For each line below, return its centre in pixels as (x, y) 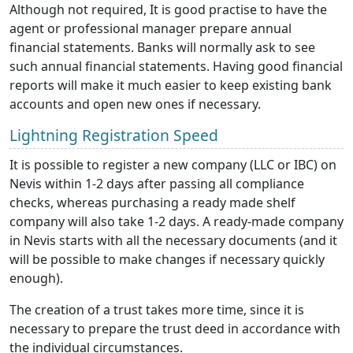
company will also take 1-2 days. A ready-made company (176, 222)
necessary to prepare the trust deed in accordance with (175, 329)
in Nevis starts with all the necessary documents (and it (173, 241)
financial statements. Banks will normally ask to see (162, 48)
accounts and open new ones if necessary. (135, 104)
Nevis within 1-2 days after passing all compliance (157, 184)
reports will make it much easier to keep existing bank (171, 85)
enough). (36, 279)
